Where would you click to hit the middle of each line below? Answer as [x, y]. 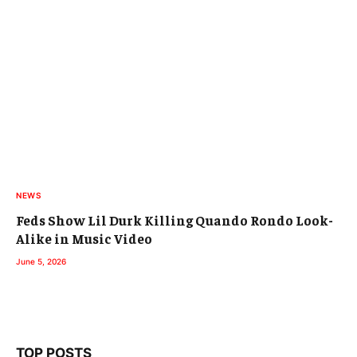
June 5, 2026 [41, 261]
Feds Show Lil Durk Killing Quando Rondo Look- [175, 220]
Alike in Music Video [84, 238]
